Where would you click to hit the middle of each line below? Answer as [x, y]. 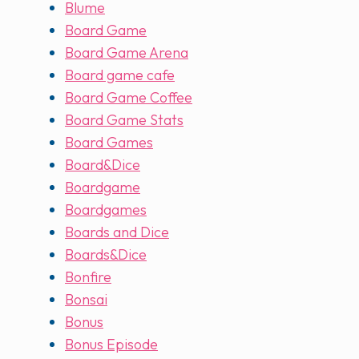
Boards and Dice [117, 232]
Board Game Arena [127, 53]
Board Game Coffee [129, 98]
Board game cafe [120, 75]
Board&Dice [103, 165]
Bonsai [86, 300]
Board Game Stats [124, 120]
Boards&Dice [106, 255]
